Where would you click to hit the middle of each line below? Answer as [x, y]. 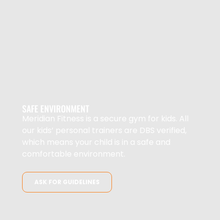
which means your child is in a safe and [96, 142]
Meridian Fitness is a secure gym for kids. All [105, 119]
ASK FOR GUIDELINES [67, 182]
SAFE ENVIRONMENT [56, 109]
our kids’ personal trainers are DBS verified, [104, 131]
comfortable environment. [74, 154]
